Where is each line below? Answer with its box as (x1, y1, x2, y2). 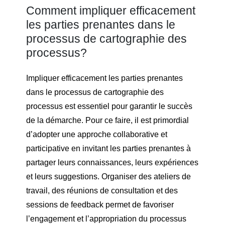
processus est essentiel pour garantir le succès (26, 102, 192, 111)
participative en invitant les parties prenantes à (26, 144, 191, 153)
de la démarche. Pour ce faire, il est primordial (26, 116, 189, 125)
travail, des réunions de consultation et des (26, 186, 178, 195)
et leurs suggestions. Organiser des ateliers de (26, 172, 191, 181)
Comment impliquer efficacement (26, 4, 195, 17)
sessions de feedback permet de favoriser (26, 200, 174, 209)
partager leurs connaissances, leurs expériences (26, 158, 198, 167)
